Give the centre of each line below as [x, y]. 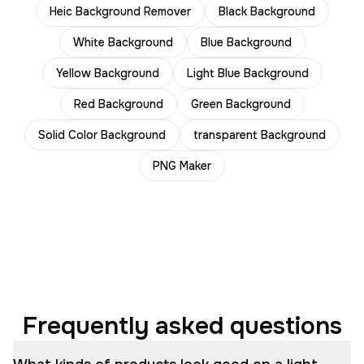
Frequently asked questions [182, 326]
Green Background [240, 104]
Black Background [266, 11]
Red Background [118, 104]
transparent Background [260, 135]
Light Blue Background [247, 73]
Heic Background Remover [120, 11]
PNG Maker [182, 166]
